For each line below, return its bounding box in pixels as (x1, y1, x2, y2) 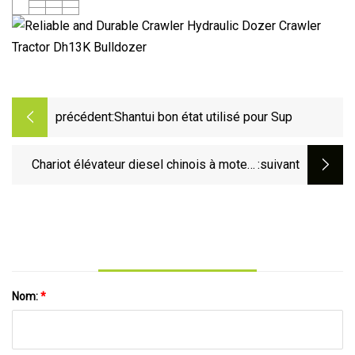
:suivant (258, 157, 300, 173)
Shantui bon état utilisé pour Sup (114, 109, 292, 125)
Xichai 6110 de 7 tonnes (124, 178, 258, 194)
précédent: (55, 109, 114, 125)
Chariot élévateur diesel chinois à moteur (32, 157, 258, 173)
